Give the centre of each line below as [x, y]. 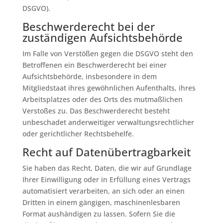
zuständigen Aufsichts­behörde [102, 37]
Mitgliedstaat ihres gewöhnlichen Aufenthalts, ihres [109, 88]
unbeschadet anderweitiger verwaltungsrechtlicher [108, 122]
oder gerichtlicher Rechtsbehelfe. [78, 134]
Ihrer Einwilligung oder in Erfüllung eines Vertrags [106, 179]
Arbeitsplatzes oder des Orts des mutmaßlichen [102, 99]
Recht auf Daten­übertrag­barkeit [106, 152]
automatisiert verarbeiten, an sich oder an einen [103, 191]
